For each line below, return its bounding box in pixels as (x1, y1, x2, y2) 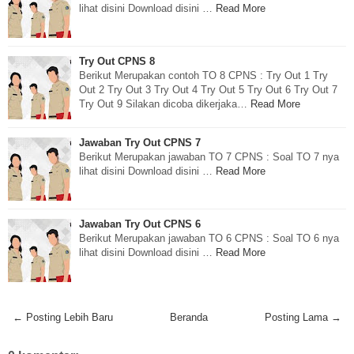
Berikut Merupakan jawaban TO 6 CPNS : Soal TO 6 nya (79, 232, 339, 244)
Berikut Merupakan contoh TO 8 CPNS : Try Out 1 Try (79, 69, 328, 81)
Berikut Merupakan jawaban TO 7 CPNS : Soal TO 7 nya (79, 150, 339, 163)
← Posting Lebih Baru (13, 311, 113, 323)
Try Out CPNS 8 (79, 55, 155, 67)
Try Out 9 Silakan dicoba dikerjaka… (79, 97, 247, 110)
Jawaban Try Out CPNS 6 (79, 217, 201, 230)
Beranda (170, 311, 208, 323)
